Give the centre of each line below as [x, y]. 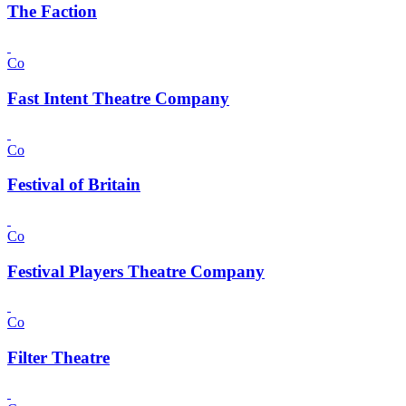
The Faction [52, 12]
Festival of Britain [74, 185]
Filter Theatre [58, 358]
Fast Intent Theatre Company [118, 98]
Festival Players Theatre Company [136, 271]
